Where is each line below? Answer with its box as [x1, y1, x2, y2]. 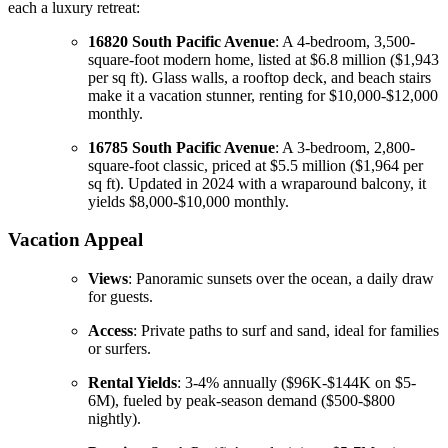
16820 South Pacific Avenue [88, 32, 275, 50]
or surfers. [88, 339, 151, 357]
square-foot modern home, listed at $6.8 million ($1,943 [88, 50, 439, 68]
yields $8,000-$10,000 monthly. [88, 192, 289, 210]
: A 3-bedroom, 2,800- [275, 138, 415, 156]
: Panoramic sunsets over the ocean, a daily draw [128, 269, 434, 287]
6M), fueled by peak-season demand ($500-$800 [88, 391, 395, 409]
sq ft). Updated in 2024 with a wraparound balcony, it [88, 174, 426, 192]
